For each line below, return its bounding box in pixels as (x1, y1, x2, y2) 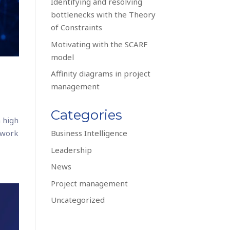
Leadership (50, 144, 92, 155)
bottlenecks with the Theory (50, 9, 156, 20)
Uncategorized (50, 195, 105, 205)
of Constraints (50, 22, 102, 32)
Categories (50, 107, 122, 123)
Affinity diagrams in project (50, 68, 150, 79)
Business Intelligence (50, 128, 127, 138)
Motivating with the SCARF (50, 39, 147, 49)
